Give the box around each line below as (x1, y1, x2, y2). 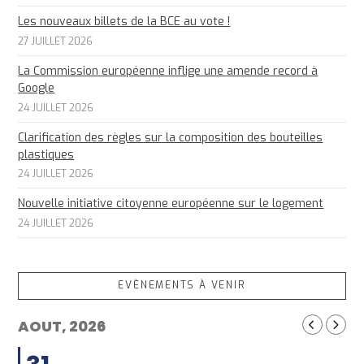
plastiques (18, 146, 75, 162)
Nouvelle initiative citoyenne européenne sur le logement (18, 196, 324, 212)
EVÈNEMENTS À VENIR (118, 279, 246, 292)
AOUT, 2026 (18, 316, 106, 337)
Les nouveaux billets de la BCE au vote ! (18, 13, 231, 29)
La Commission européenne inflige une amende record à (18, 63, 318, 79)
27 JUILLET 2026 (18, 34, 93, 48)
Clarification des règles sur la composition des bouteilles (18, 129, 323, 145)
